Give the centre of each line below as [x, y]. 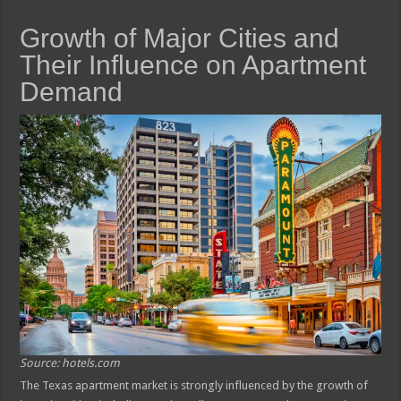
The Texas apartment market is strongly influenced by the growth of [194, 385]
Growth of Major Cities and [180, 38]
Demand [72, 91]
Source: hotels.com [70, 363]
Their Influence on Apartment [193, 64]
